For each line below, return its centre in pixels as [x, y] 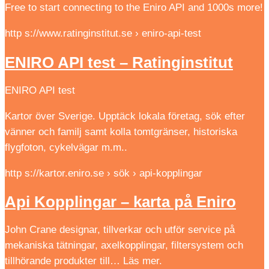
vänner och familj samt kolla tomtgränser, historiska [121, 131]
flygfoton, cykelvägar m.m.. [66, 147]
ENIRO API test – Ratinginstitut [119, 62]
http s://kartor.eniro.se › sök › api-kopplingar [104, 173]
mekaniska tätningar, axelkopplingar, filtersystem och [124, 246]
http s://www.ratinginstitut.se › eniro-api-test [103, 34]
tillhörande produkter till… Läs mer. [83, 261]
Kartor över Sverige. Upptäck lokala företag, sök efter [125, 116]
